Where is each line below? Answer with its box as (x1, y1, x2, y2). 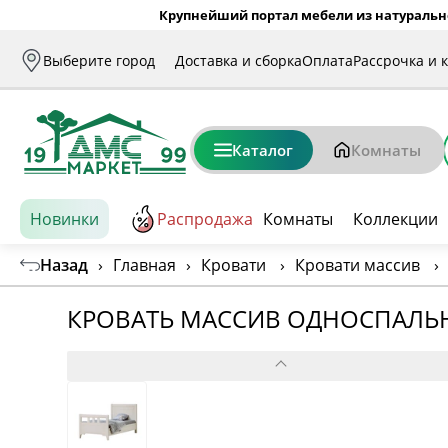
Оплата (302, 50, 353, 70)
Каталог (232, 140, 293, 160)
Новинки (30, 208, 99, 230)
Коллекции (353, 208, 438, 230)
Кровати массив (295, 253, 420, 276)
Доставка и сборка (175, 50, 302, 70)
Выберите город (43, 50, 155, 70)
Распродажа (157, 208, 253, 230)
